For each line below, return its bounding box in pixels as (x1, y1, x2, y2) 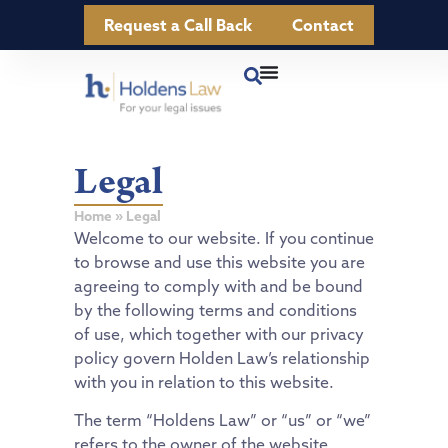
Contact (292, 15, 354, 35)
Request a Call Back (104, 15, 252, 35)
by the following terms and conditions (74, 299, 357, 320)
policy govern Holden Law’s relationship (74, 347, 370, 368)
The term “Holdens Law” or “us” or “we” (74, 410, 371, 431)
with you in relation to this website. (74, 371, 334, 392)
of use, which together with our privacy (74, 323, 364, 344)
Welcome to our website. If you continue (74, 227, 374, 248)
